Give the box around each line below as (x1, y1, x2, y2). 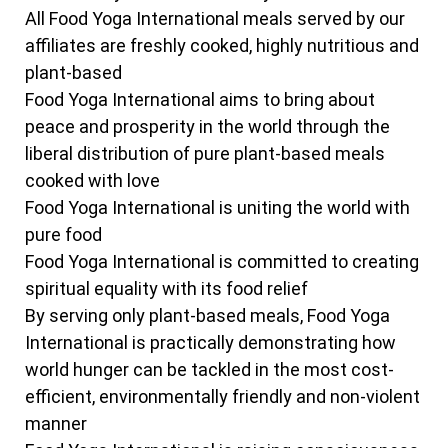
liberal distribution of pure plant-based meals (25, 143, 385, 164)
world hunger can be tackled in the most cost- (25, 359, 394, 380)
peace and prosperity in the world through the (25, 116, 390, 137)
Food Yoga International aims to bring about (25, 89, 375, 110)
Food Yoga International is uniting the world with (25, 197, 410, 218)
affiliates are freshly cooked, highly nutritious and (25, 35, 419, 56)
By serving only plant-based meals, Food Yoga (25, 305, 390, 326)
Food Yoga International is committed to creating (25, 251, 419, 272)
